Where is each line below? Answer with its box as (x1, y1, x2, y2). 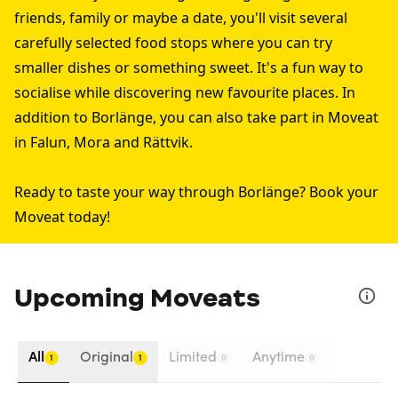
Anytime (252, 351, 305, 365)
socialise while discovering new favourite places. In (14, 83, 355, 102)
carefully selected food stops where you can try (14, 33, 332, 52)
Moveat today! (14, 207, 110, 227)
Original (80, 351, 133, 365)
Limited (169, 351, 217, 365)
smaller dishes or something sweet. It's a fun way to (14, 58, 363, 77)
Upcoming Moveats (14, 282, 260, 314)
